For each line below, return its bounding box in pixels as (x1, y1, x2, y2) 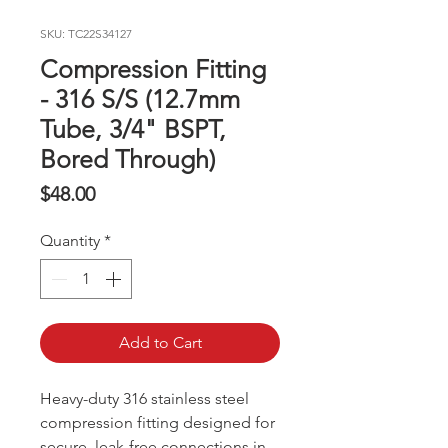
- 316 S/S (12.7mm (40, 84, 240, 115)
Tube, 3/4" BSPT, (40, 114, 226, 145)
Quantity (40, 231, 100, 251)
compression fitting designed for (40, 413, 275, 433)
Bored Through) (40, 144, 216, 175)
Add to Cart (118, 333, 202, 353)
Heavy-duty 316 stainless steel (40, 389, 249, 409)
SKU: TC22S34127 (40, 26, 132, 42)
